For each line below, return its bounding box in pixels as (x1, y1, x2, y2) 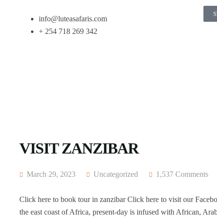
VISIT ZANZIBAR (19, 139, 139, 157)
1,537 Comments (156, 170, 208, 178)
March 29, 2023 (25, 170, 76, 178)
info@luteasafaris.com (39, 15, 107, 23)
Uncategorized (93, 170, 138, 178)
